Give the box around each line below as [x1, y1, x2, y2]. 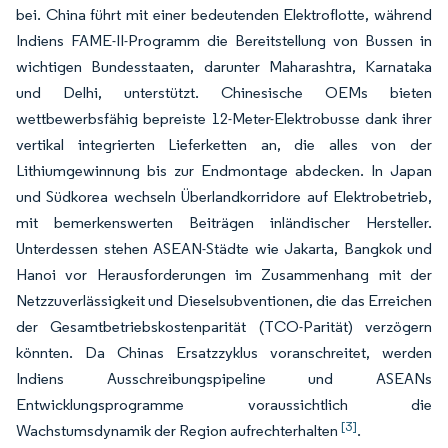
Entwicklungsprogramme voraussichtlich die [16, 395, 432, 415]
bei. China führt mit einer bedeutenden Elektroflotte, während [16, 5, 432, 25]
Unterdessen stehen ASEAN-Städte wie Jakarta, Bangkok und [16, 239, 432, 259]
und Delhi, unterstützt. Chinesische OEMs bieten [16, 83, 432, 103]
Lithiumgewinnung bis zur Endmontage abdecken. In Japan [16, 161, 432, 181]
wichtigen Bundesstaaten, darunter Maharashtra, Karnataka [16, 57, 432, 77]
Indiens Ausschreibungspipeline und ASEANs [16, 369, 432, 389]
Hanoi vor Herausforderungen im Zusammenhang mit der [16, 265, 432, 285]
